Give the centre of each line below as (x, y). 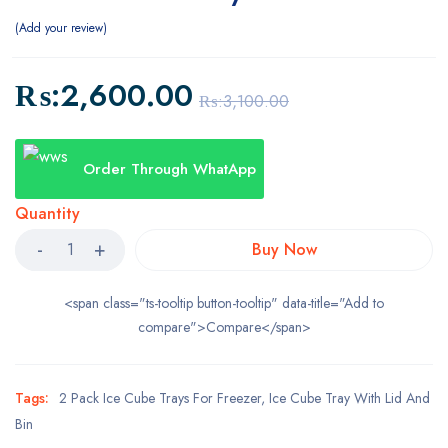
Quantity (47, 213)
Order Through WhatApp (169, 169)
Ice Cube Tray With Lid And (349, 398)
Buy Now (284, 249)
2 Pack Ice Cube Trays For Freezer (160, 398)
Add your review (61, 28)
